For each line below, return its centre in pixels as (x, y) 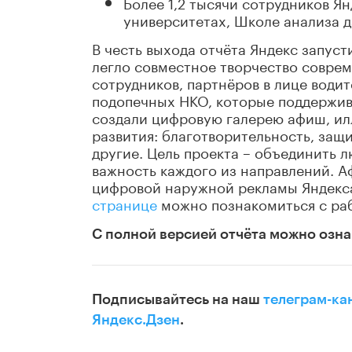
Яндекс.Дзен (136, 320)
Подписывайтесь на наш (178, 300)
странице (125, 203)
